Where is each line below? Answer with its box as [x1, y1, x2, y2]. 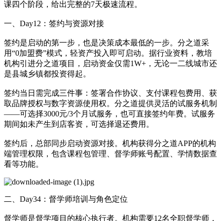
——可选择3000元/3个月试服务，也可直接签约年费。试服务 [4, 109, 215, 118]
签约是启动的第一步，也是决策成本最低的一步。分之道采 [4, 38, 209, 47]
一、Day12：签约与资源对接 [4, 19, 104, 28]
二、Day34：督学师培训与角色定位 [4, 194, 128, 203]
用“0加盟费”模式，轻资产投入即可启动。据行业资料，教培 [4, 48, 212, 57]
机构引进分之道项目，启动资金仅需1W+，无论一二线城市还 [4, 59, 217, 68]
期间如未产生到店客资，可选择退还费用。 [4, 119, 154, 128]
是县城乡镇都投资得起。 [4, 69, 91, 78]
